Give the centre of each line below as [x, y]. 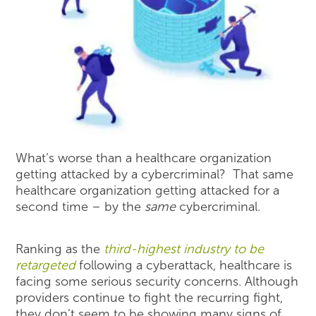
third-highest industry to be [184, 249]
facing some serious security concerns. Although [157, 281]
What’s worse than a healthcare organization [144, 158]
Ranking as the [60, 249]
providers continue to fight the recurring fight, [150, 297]
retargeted [46, 265]
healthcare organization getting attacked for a [148, 191]
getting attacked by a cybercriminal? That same [155, 175]
